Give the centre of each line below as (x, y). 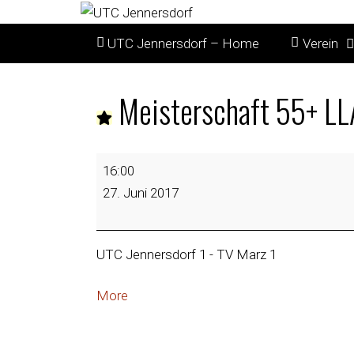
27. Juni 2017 (141, 192)
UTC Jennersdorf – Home (184, 43)
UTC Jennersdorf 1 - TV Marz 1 (186, 255)
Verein (320, 43)
